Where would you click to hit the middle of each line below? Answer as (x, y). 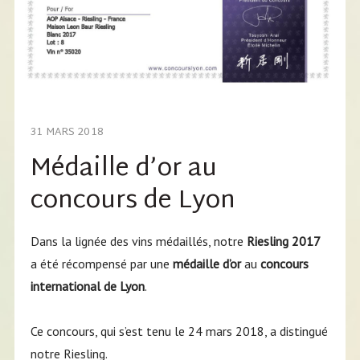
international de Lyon (87, 286)
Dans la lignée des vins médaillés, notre (138, 241)
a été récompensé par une (101, 264)
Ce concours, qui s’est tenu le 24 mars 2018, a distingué (179, 331)
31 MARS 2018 (67, 133)
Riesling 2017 (283, 241)
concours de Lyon (133, 202)
